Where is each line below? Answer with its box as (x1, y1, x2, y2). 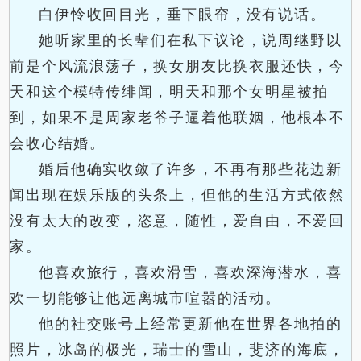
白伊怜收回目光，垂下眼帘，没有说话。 (39, 6, 326, 23)
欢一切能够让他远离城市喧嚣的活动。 (10, 290, 281, 306)
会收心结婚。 (10, 135, 106, 151)
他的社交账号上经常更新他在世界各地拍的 (39, 316, 342, 332)
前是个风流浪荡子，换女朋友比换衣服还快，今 (10, 58, 346, 74)
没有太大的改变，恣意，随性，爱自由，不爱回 (10, 213, 346, 229)
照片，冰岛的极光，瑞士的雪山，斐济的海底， (10, 342, 346, 358)
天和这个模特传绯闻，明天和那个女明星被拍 (10, 84, 330, 100)
